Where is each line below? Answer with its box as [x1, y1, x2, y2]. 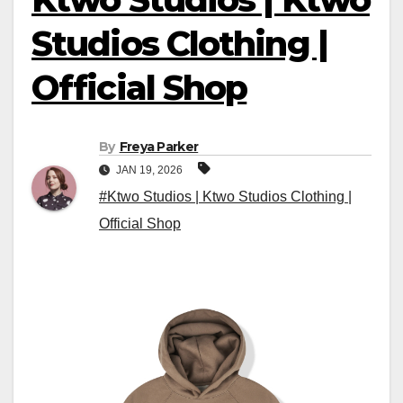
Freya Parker [119, 139, 199, 156]
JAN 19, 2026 [113, 164, 185, 177]
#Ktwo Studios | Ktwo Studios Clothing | [99, 189, 352, 205]
